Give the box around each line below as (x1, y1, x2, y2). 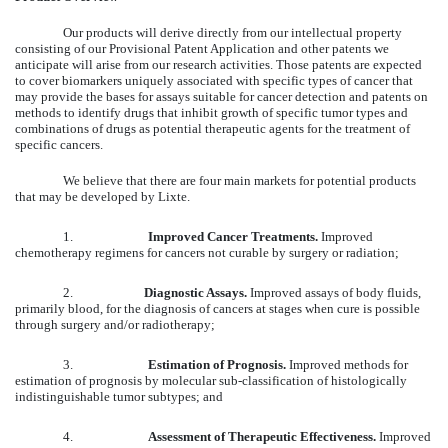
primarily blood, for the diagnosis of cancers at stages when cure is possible (15, 300, 420, 316)
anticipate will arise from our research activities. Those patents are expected (15, 56, 422, 72)
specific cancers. (15, 136, 103, 152)
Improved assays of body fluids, (250, 284, 421, 300)
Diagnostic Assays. (144, 284, 250, 300)
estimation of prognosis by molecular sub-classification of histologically (15, 372, 407, 388)
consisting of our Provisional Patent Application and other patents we (15, 40, 389, 56)
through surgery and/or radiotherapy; (15, 316, 215, 332)
